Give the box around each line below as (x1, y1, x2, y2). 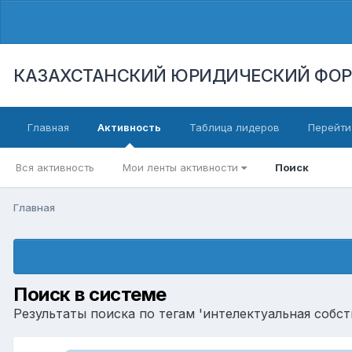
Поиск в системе (13, 282, 167, 306)
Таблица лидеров (189, 121, 280, 134)
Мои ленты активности (123, 161, 241, 174)
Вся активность (16, 161, 94, 174)
